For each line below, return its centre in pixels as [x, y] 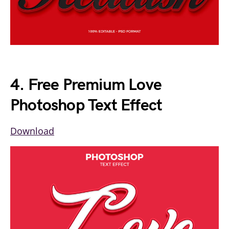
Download [32, 131]
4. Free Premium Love [86, 85]
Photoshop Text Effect [86, 105]
